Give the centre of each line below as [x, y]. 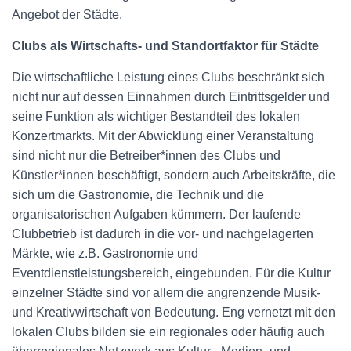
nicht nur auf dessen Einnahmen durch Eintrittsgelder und [171, 97]
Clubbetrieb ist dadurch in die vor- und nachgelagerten [163, 234]
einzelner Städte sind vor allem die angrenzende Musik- [166, 293]
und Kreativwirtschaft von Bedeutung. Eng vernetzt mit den [174, 312]
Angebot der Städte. [67, 14]
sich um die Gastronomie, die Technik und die [138, 195]
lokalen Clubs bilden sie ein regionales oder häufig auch [168, 332]
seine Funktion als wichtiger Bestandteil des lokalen [156, 116]
